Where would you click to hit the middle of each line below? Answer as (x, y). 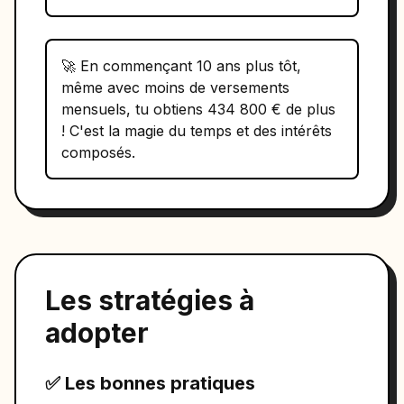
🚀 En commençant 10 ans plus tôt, (181, 66)
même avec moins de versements (175, 87)
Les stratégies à (150, 300)
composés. (98, 152)
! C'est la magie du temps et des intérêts (197, 131)
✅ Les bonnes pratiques (150, 383)
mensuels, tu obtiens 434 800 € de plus (198, 109)
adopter (97, 333)
